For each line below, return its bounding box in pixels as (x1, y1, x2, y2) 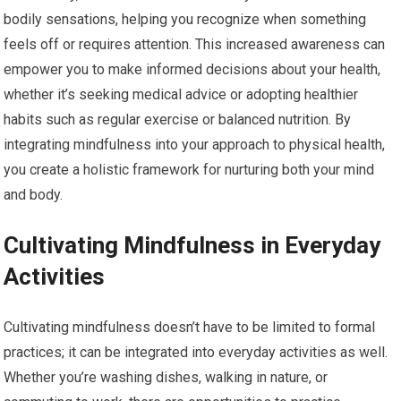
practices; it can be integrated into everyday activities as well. (4, 344, 388, 362)
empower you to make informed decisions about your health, (4, 61, 381, 79)
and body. (4, 186, 64, 204)
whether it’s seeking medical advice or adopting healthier (4, 86, 359, 104)
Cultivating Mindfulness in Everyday (4, 232, 381, 260)
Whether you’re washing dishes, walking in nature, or (4, 369, 328, 387)
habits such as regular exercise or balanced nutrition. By (4, 111, 352, 129)
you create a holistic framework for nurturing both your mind (4, 161, 375, 179)
